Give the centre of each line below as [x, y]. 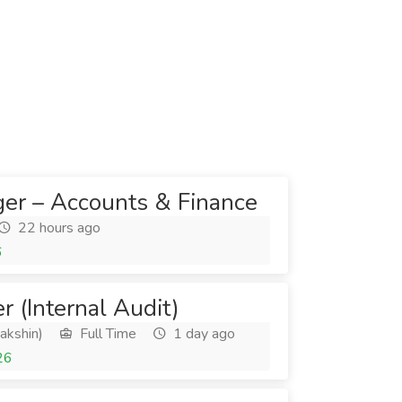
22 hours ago [57, 228]
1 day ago [202, 334]
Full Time [106, 334]
